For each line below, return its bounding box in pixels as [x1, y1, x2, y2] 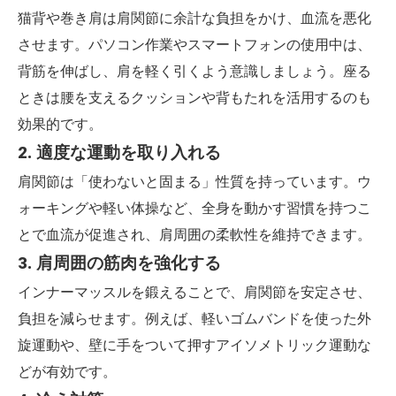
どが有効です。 [18, 363, 117, 380]
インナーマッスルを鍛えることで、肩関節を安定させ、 [18, 284, 371, 301]
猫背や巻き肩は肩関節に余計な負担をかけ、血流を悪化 [18, 10, 371, 27]
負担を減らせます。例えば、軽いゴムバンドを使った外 [18, 310, 371, 327]
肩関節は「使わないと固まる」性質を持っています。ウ [18, 173, 371, 190]
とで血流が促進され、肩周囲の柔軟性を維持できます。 [18, 226, 371, 243]
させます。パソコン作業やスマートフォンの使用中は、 [18, 36, 371, 53]
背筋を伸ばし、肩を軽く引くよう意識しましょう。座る [18, 63, 371, 80]
